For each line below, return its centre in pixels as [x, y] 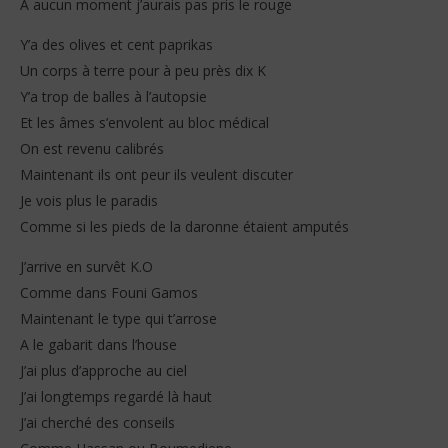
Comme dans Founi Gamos [109, 292]
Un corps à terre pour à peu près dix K [143, 70]
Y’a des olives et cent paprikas [116, 44]
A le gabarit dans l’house [98, 344]
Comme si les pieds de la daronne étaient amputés [184, 226]
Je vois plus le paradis [89, 200]
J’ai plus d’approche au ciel [103, 370]
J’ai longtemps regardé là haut [116, 396]
